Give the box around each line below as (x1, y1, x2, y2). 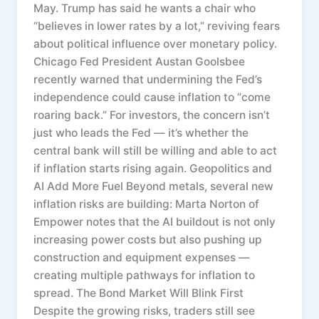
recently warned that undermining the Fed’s (33, 73, 263, 87)
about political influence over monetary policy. (33, 37, 278, 51)
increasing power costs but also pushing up (33, 233, 263, 247)
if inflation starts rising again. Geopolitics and (33, 162, 273, 176)
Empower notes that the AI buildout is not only (33, 215, 276, 229)
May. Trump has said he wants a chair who (33, 1, 256, 16)
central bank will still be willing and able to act (33, 144, 278, 158)
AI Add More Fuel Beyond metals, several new (33, 179, 274, 194)
